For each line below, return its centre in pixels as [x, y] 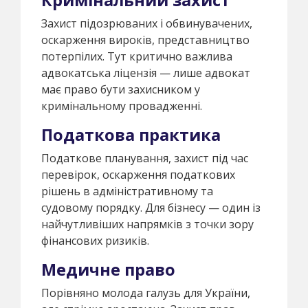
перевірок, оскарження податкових [138, 174]
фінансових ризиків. [95, 240]
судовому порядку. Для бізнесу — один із [151, 207]
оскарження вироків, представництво [145, 40]
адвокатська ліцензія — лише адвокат [146, 73]
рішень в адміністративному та [127, 191]
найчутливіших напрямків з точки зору [147, 224]
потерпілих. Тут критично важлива [137, 56]
